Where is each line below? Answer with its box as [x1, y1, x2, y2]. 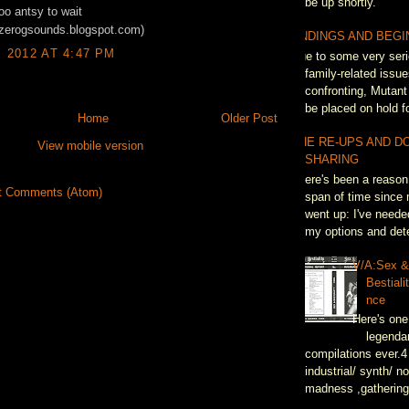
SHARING [305, 152, 359, 167]
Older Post [221, 110, 278, 125]
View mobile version [37, 138, 143, 152]
